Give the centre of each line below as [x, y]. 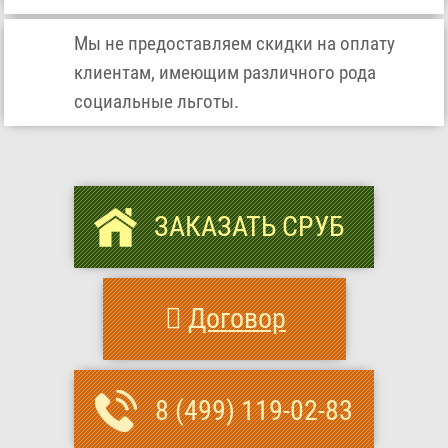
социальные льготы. [157, 101]
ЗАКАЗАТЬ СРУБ [249, 227]
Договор [237, 319]
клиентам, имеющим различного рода [225, 72]
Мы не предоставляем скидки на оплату [235, 43]
